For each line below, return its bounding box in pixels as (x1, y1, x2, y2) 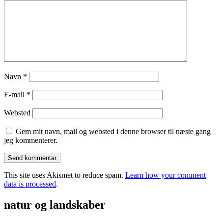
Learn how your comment (125, 171, 206, 180)
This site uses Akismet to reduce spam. (4, 171, 125, 180)
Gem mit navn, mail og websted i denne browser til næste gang (16, 127, 211, 136)
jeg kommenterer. (4, 136, 57, 145)
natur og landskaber (4, 198, 106, 212)
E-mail (4, 90, 27, 99)
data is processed (4, 180, 56, 189)
